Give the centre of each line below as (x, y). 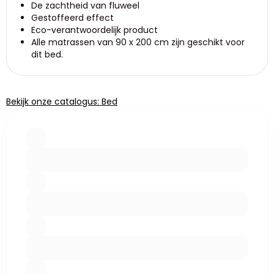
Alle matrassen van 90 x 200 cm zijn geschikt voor (138, 42)
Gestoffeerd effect (72, 18)
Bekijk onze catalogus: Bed (62, 102)
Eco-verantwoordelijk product (94, 30)
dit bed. (47, 54)
